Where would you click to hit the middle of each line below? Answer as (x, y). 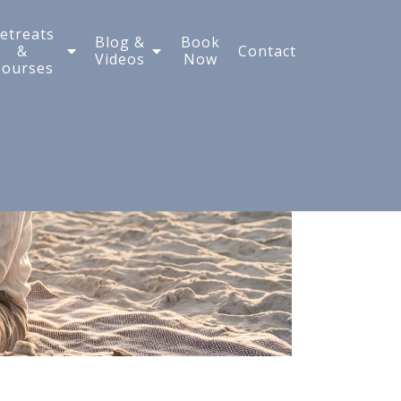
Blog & (120, 43)
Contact (267, 51)
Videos (120, 60)
